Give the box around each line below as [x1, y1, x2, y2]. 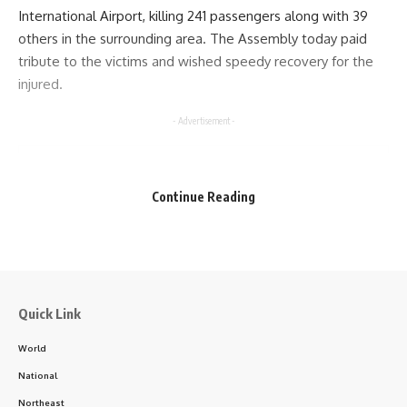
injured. [18, 75, 63, 94]
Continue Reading [152, 188, 255, 204]
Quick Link [18, 304, 81, 322]
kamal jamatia [151, 294, 256, 315]
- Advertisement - [172, 114, 235, 126]
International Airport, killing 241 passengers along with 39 [18, 7, 368, 25]
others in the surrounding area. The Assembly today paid [18, 30, 367, 48]
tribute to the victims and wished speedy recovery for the [18, 53, 373, 71]
